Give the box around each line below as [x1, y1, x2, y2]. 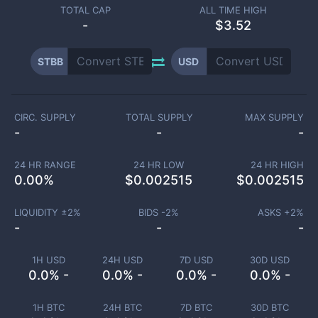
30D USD [250, 254, 290, 265]
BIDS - [138, 207, 166, 218]
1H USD [31, 254, 65, 265]
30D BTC [251, 302, 289, 313]
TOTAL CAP [60, 4, 111, 16]
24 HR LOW [133, 159, 185, 170]
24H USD [102, 254, 143, 265]
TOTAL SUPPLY [125, 111, 193, 123]
